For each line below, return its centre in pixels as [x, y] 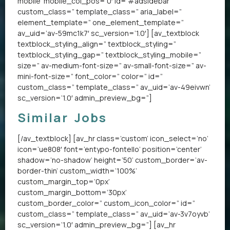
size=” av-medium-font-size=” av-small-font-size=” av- [112, 65]
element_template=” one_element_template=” [101, 22]
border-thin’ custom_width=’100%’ [77, 170]
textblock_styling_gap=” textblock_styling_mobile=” [109, 54]
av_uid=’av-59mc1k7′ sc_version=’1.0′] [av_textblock [108, 33]
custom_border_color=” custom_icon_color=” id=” [106, 203]
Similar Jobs [62, 117]
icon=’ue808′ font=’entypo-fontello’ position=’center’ [110, 149]
